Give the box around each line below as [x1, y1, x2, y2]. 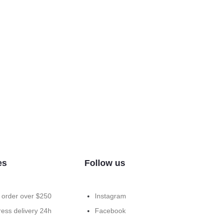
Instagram [94, 192, 126, 200]
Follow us [84, 158, 125, 168]
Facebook [94, 207, 126, 215]
